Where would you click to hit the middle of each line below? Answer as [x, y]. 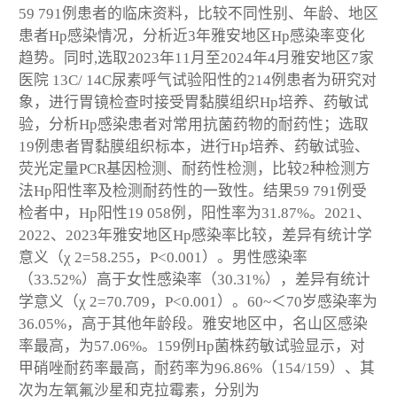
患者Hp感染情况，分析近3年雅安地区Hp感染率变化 [192, 35]
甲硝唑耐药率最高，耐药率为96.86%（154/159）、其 [197, 368]
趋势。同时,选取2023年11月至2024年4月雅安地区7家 [196, 58]
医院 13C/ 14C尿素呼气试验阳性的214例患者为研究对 [198, 80]
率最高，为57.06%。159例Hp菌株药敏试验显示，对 [192, 346]
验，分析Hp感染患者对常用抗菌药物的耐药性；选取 [194, 124]
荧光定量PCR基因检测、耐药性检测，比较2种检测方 [195, 168]
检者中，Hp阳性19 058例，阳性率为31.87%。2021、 [195, 213]
